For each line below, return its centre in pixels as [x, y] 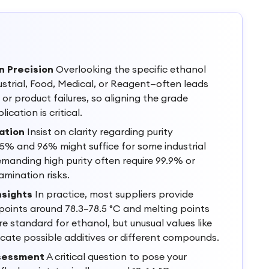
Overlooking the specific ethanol [130, 69]
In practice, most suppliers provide [113, 194]
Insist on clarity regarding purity [99, 131]
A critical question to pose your [116, 256]
